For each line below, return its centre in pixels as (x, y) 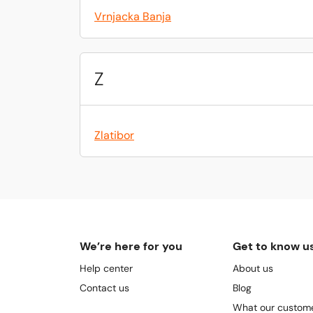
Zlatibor (114, 135)
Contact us (104, 288)
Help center (106, 268)
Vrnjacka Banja (133, 16)
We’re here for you (131, 246)
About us (253, 268)
